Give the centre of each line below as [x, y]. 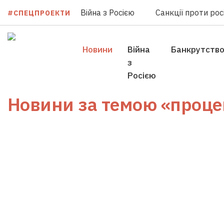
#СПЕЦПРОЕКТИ [39, 13]
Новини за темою [84, 104]
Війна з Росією [107, 12]
